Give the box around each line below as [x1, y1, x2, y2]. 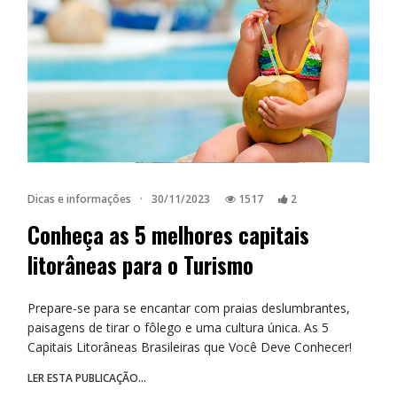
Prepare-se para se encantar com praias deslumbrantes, [27, 300, 350, 317]
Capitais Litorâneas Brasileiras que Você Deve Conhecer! [27, 339, 352, 356]
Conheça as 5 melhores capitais [27, 219, 309, 252]
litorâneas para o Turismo [27, 249, 253, 282]
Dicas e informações [27, 191, 131, 207]
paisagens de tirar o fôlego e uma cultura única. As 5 [27, 319, 329, 337]
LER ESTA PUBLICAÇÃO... [27, 370, 146, 386]
